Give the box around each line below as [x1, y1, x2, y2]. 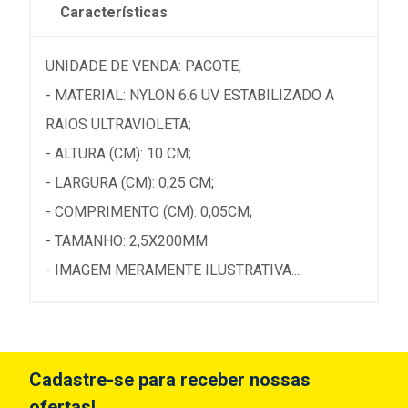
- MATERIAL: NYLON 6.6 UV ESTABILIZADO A [46, 87, 334, 104]
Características [60, 4, 168, 21]
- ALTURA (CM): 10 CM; [46, 145, 191, 162]
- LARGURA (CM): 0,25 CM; [46, 174, 214, 191]
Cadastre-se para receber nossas [29, 369, 311, 391]
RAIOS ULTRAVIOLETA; [46, 116, 191, 133]
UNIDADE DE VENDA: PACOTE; [46, 57, 241, 75]
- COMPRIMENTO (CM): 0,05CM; [46, 203, 252, 220]
